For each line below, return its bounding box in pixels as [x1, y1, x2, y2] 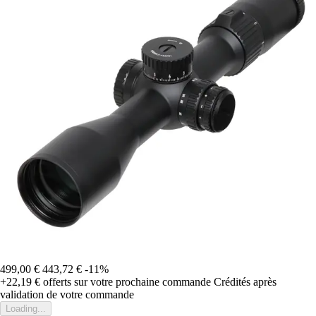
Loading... [6, 303, 46, 314]
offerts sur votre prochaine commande [40, 275, 211, 288]
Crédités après [214, 275, 276, 288]
